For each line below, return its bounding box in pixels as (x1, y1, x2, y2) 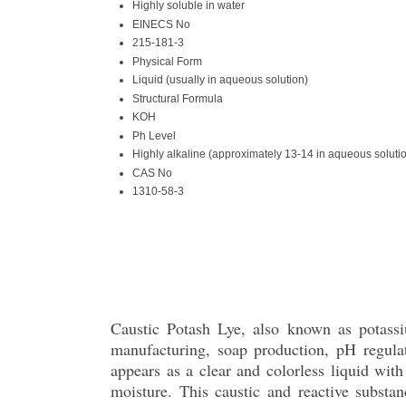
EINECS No (132, 17, 190, 31)
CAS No (132, 166, 172, 179)
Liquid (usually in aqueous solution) (132, 72, 308, 86)
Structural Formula (132, 92, 223, 105)
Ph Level (132, 129, 176, 142)
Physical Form (132, 54, 202, 68)
